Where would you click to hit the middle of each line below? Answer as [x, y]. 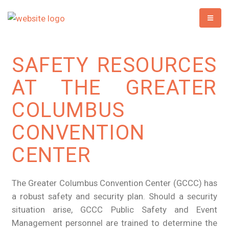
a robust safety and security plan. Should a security [114, 197]
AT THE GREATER [114, 88]
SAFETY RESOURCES [114, 65]
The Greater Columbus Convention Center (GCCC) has [114, 183]
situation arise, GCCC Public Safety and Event [114, 210]
